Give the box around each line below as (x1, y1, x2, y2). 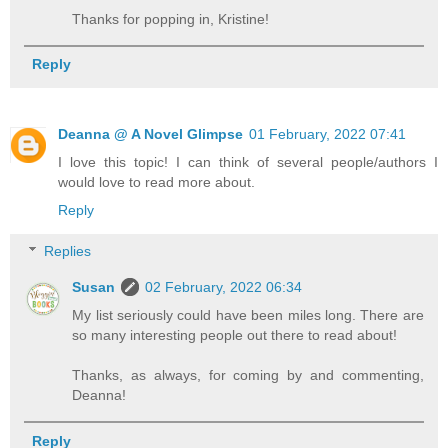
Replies (44, 243, 92, 260)
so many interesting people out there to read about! (72, 327, 398, 344)
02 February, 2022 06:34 (145, 279, 303, 296)
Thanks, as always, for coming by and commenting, (72, 367, 424, 384)
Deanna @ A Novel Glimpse (58, 125, 243, 142)
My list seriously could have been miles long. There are (72, 307, 424, 324)
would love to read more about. (58, 173, 255, 190)
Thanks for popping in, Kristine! (72, 10, 270, 27)
